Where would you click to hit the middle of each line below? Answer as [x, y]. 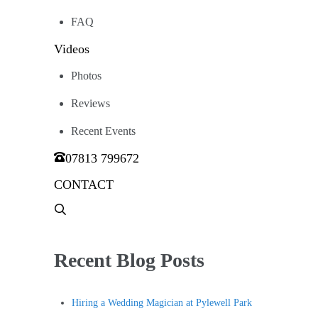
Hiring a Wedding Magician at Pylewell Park [162, 302]
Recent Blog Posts [129, 261]
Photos [86, 76]
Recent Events [103, 132]
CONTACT [84, 185]
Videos [72, 49]
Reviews [91, 104]
